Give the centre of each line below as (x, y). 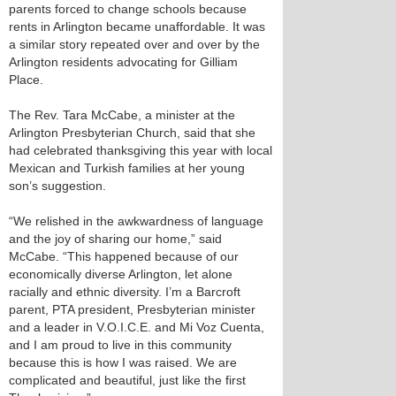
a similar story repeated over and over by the (134, 44)
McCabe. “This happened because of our (124, 256)
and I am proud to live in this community (120, 345)
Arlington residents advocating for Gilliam (123, 62)
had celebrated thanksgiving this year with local (141, 150)
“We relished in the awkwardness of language (136, 221)
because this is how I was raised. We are (123, 362)
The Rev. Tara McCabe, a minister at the (122, 115)
